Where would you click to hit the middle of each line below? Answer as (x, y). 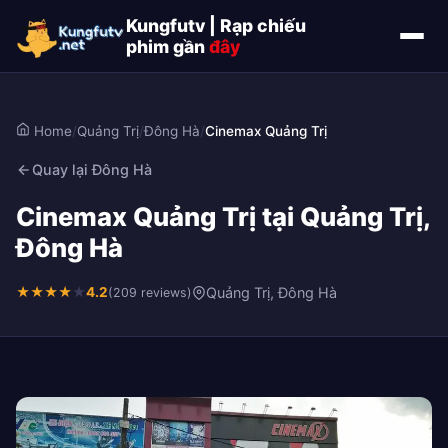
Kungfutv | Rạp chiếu (216, 25)
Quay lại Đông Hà (92, 169)
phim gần (167, 46)
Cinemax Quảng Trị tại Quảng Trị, (223, 216)
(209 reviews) (150, 292)
